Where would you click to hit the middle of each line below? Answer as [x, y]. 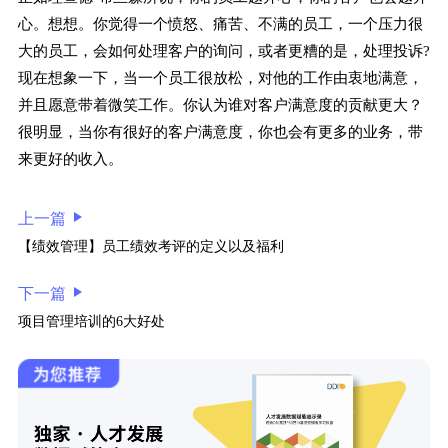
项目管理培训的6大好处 [91, 322]
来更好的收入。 [70, 159]
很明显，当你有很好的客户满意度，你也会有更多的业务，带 [220, 132]
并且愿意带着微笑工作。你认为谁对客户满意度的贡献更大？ [220, 105]
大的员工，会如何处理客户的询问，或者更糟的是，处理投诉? [223, 51]
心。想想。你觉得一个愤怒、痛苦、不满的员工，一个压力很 [220, 24]
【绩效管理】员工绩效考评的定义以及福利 [150, 247]
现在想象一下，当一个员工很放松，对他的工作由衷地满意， [220, 78]
